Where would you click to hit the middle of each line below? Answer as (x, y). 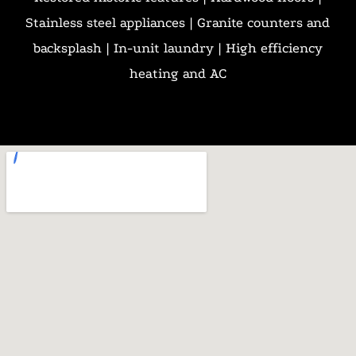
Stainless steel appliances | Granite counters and (178, 23)
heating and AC (178, 74)
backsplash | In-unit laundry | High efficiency (178, 48)
